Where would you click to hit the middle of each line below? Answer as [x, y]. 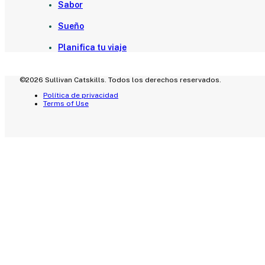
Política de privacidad [81, 96]
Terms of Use [66, 104]
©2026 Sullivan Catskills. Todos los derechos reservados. [120, 80]
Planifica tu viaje [92, 48]
